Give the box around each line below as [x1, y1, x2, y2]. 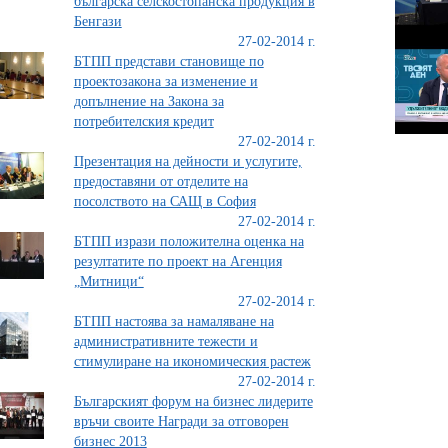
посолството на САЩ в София [73, 193, 256, 209]
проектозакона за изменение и [73, 73, 258, 89]
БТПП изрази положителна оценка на [73, 233, 304, 249]
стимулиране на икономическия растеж [73, 353, 311, 369]
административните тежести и [73, 333, 258, 349]
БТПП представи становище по [73, 53, 264, 69]
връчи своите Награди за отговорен [73, 413, 289, 429]
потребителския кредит [73, 113, 214, 129]
